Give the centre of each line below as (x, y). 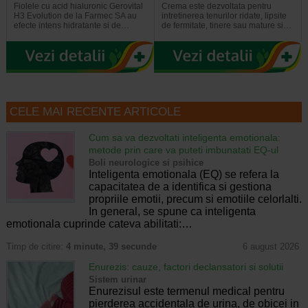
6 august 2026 (271, 247)
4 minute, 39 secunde (111, 247)
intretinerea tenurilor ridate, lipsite (224, 16)
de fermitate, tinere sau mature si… (226, 26)
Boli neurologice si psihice (146, 162)
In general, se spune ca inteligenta (172, 211)
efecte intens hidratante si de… (71, 26)
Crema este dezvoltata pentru (216, 7)
